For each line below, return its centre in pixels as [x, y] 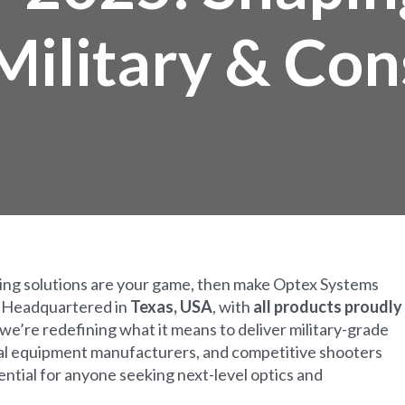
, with [233, 306]
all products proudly [328, 306]
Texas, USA [171, 306]
